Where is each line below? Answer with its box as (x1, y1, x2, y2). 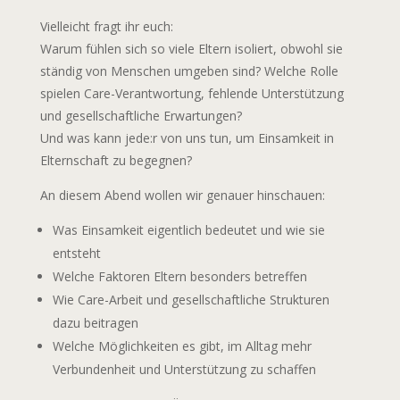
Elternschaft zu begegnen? (39, 151, 192, 169)
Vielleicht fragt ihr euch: (39, 17, 173, 35)
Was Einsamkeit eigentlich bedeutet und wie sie (52, 221, 325, 238)
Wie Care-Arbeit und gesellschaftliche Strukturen (52, 290, 329, 308)
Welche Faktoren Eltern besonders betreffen (52, 267, 307, 285)
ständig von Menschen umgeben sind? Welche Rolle (39, 62, 338, 79)
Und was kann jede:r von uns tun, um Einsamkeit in (39, 129, 334, 146)
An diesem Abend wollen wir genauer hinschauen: (39, 186, 325, 204)
